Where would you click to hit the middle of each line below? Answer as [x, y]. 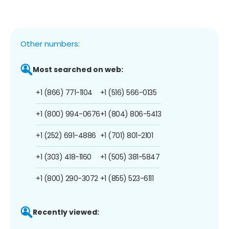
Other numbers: [50, 43]
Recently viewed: [66, 212]
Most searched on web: [78, 69]
